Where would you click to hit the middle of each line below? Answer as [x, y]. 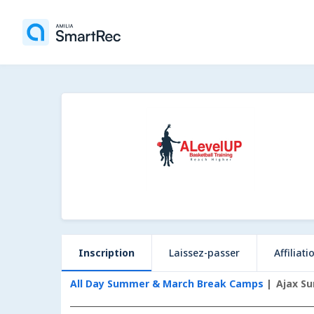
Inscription [107, 253]
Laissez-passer [204, 253]
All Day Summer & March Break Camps [168, 284]
